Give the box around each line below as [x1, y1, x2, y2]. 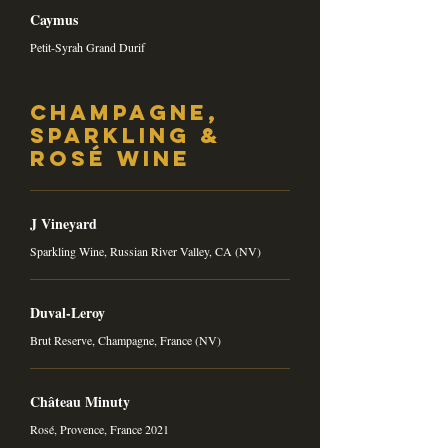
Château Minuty [30, 391, 130, 412]
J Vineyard [30, 213, 97, 234]
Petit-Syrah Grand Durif [30, 39, 145, 55]
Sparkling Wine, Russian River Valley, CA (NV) [30, 243, 261, 259]
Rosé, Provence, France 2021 [30, 421, 169, 437]
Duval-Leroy [30, 302, 105, 323]
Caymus [30, 9, 78, 30]
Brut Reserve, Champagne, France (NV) [30, 332, 221, 348]
